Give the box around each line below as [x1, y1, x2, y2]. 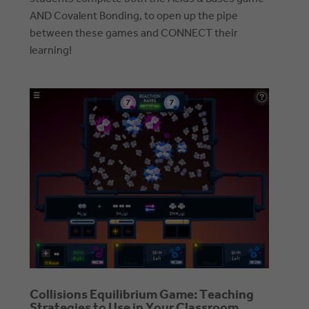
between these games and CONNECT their [30, 23, 239, 45]
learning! [30, 40, 72, 62]
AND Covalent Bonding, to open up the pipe [30, 6, 239, 28]
